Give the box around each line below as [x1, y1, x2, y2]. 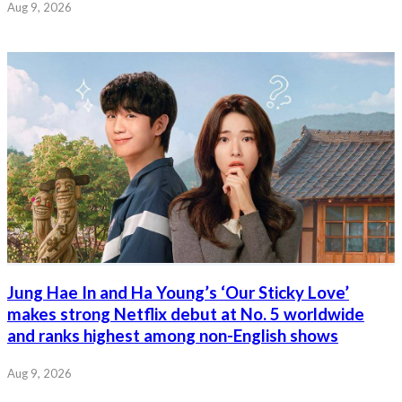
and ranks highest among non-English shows [7, 326, 338, 346]
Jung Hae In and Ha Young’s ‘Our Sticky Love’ [7, 283, 349, 303]
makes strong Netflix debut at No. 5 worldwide [7, 304, 364, 325]
